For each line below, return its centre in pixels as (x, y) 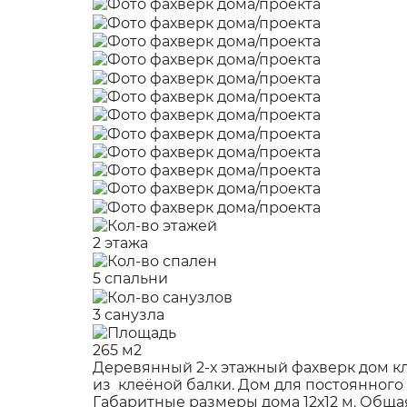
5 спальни (130, 279)
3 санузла (129, 314)
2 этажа (120, 243)
